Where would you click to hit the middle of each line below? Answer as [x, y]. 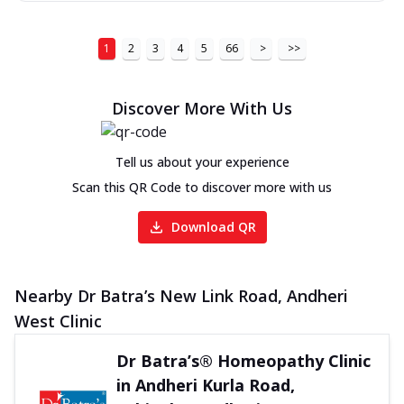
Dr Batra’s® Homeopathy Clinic [243, 360]
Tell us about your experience [202, 161]
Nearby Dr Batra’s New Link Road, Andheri [181, 295]
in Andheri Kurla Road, [205, 385]
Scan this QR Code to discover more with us [202, 187]
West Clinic [58, 321]
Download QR [213, 226]
